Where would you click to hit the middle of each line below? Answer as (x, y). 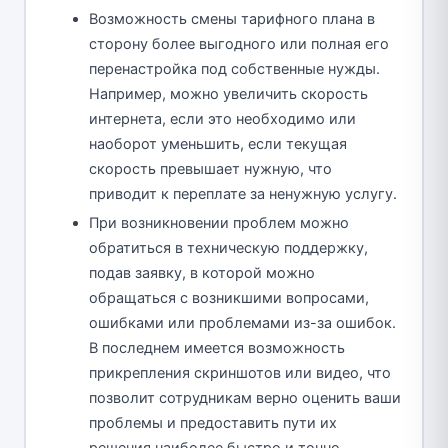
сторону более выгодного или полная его (239, 44)
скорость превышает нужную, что (210, 169)
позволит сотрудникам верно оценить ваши (245, 398)
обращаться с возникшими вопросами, (229, 298)
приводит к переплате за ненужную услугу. (243, 194)
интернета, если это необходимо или (222, 119)
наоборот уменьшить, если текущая (218, 144)
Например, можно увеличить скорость (228, 94)
